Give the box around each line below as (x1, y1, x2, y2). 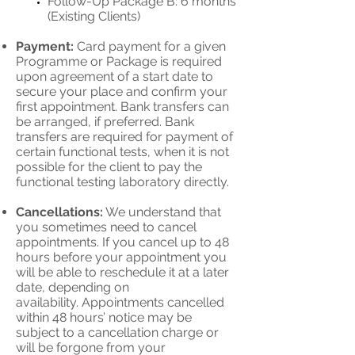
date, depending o (16, 280, 122, 295)
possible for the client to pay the (16, 159, 202, 174)
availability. (16, 295, 82, 310)
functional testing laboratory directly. (16, 174, 232, 189)
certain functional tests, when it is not (16, 144, 229, 159)
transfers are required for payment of (16, 129, 233, 144)
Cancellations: (16, 204, 103, 219)
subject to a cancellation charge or (16, 325, 219, 340)
